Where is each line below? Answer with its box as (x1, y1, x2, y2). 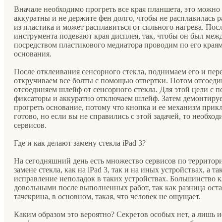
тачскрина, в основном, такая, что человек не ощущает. (14, 192, 201, 201)
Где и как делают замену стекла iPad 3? (14, 139, 146, 148)
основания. (14, 50, 52, 58)
